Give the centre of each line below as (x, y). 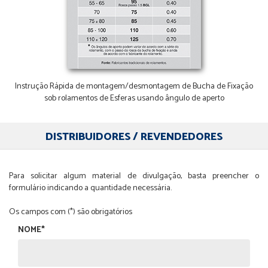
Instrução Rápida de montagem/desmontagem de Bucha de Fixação (134, 87)
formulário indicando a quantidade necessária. (90, 188)
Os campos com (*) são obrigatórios (71, 212)
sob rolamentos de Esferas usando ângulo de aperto (134, 99)
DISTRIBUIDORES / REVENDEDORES (134, 137)
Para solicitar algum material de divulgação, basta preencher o (134, 176)
